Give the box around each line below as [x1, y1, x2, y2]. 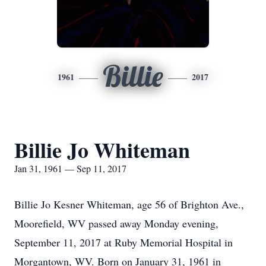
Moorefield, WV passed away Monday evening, [14, 216, 218, 230]
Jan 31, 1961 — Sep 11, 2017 [14, 162, 126, 175]
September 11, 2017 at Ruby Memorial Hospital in [14, 235, 233, 249]
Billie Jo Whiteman [14, 134, 190, 165]
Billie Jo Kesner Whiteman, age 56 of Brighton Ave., [14, 197, 244, 211]
